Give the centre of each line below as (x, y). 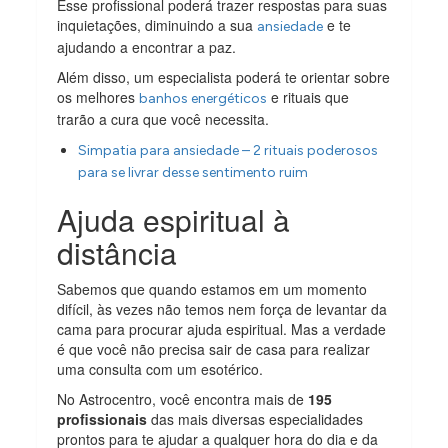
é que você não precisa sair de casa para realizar (214, 348)
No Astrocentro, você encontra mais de (183, 398)
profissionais (102, 418)
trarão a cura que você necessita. (163, 118)
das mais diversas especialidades (255, 418)
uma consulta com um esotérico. (160, 368)
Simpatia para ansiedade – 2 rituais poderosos (228, 150)
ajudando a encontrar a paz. (147, 46)
